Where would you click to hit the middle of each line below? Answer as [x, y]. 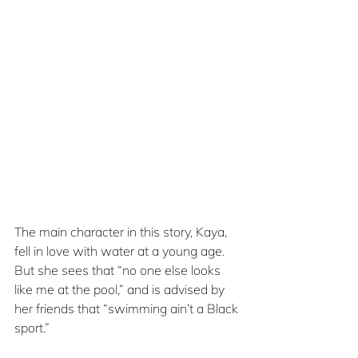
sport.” [32, 328]
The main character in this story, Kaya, [122, 232]
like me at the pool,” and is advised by [121, 290]
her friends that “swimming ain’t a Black [128, 309]
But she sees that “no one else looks [119, 270]
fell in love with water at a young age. [121, 251]
